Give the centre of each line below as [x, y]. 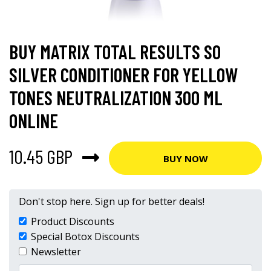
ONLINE [34, 120]
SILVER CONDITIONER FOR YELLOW [123, 74]
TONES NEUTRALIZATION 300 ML [116, 97]
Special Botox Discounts [85, 237]
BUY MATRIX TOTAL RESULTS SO [115, 51]
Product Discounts [73, 221]
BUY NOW [185, 158]
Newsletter [56, 252]
